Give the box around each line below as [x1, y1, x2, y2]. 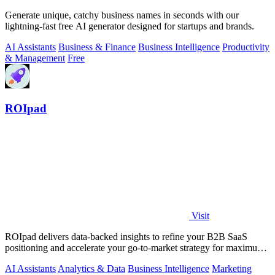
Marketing [212, 263, 252, 274]
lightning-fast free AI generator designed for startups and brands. [5, 20, 254, 31]
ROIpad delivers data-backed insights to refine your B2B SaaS [5, 231, 247, 242]
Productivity [222, 41, 269, 52]
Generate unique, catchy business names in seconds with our [5, 9, 239, 20]
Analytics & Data [58, 263, 125, 274]
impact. [5, 254, 33, 264]
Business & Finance [58, 41, 136, 52]
